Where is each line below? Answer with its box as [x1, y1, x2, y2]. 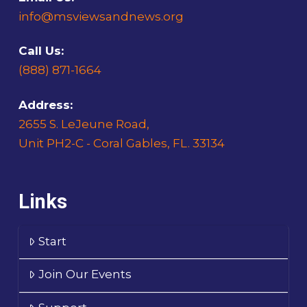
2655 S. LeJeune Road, [18, 116, 149, 131]
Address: [18, 97, 73, 112]
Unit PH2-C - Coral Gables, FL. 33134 [18, 136, 225, 150]
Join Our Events [38, 267, 132, 282]
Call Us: [18, 44, 64, 58]
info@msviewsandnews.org [18, 10, 184, 24]
